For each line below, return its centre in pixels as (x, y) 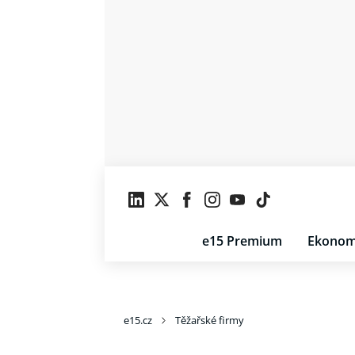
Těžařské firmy (210, 320)
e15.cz (138, 320)
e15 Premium (242, 241)
